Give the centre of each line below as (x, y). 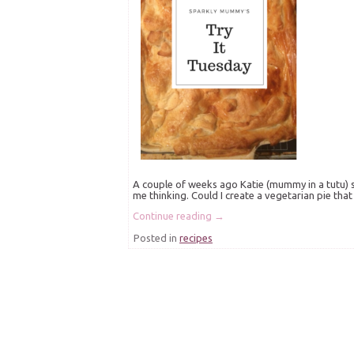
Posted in (155, 238)
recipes (196, 238)
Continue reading (173, 216)
